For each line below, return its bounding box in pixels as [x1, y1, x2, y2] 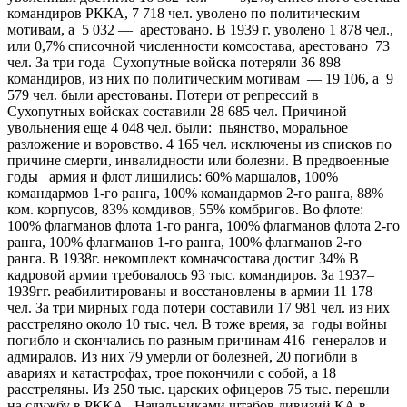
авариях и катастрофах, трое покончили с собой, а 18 [7, 364, 336, 381]
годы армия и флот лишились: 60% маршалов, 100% [7, 168, 338, 184]
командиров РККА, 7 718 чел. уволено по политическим [7, 5, 360, 21]
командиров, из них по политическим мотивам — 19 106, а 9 [7, 70, 393, 86]
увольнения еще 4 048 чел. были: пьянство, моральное [7, 119, 348, 135]
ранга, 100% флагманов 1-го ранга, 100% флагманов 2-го [7, 233, 362, 250]
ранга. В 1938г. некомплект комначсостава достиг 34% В [7, 250, 359, 266]
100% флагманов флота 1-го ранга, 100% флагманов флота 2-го [7, 217, 400, 233]
